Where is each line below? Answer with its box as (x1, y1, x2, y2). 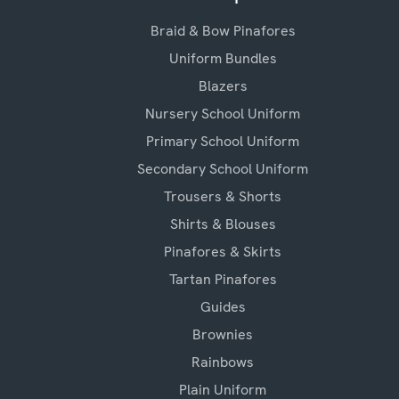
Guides (199, 297, 246, 316)
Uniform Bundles (168, 48, 277, 68)
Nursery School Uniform (145, 103, 300, 123)
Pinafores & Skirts (164, 241, 281, 261)
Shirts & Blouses (169, 214, 276, 233)
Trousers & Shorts (164, 186, 281, 206)
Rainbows (191, 352, 254, 371)
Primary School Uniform (146, 131, 299, 151)
